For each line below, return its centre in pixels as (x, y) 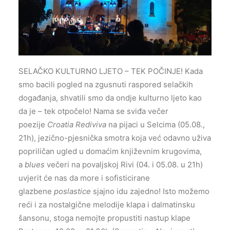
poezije (33, 124)
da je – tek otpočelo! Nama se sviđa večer (93, 111)
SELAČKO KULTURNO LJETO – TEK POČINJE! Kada (111, 71)
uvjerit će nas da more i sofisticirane (84, 178)
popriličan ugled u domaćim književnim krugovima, (110, 151)
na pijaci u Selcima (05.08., (157, 124)
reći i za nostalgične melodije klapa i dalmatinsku (107, 204)
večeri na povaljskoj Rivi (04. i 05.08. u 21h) (124, 164)
